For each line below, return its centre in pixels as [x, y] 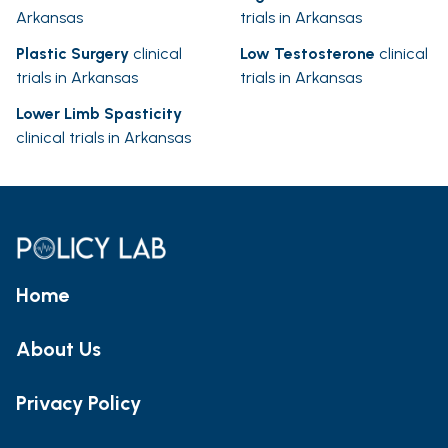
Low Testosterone [307, 54]
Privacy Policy [78, 402]
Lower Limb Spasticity [99, 114]
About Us [58, 348]
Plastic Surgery [72, 54]
